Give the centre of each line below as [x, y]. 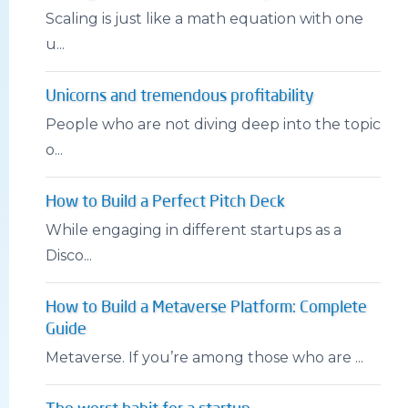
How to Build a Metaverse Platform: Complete [206, 307]
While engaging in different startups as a [194, 229]
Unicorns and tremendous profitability [180, 96]
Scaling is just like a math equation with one [204, 18]
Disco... [69, 255]
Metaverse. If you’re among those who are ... [204, 357]
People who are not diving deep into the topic [213, 124]
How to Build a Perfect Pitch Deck [165, 202]
